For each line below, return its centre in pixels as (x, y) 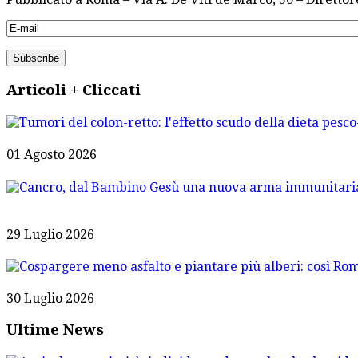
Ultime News (55, 330)
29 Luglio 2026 (50, 234)
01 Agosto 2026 (52, 155)
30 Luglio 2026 (50, 299)
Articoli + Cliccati (74, 89)
